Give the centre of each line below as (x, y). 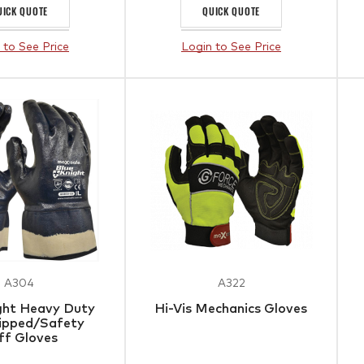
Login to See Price (232, 47)
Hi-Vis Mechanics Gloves (232, 309)
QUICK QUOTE (231, 11)
